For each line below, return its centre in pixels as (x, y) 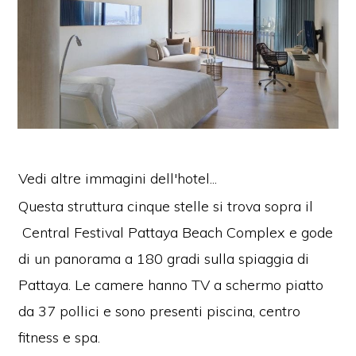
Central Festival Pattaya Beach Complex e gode (176, 233)
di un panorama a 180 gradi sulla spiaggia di (164, 259)
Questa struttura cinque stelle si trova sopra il (166, 207)
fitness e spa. (60, 338)
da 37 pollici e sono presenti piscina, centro (160, 311)
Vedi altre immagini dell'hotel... (118, 179)
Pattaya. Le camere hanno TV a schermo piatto (171, 285)
